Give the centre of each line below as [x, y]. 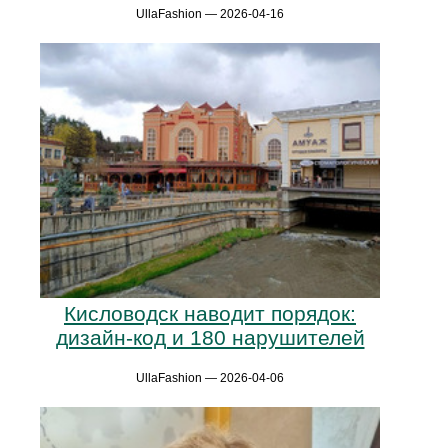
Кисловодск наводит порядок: [210, 314]
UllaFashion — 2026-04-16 [210, 13]
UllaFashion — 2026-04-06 [210, 378]
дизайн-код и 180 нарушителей [210, 338]
